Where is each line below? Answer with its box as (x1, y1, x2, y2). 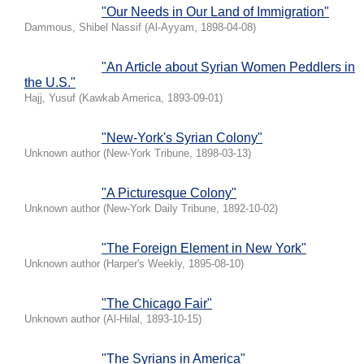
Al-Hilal (106, 313, 140, 325)
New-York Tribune (106, 147, 189, 159)
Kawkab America (82, 92, 161, 104)
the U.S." (24, 76, 76, 89)
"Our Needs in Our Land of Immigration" (102, 5, 329, 19)
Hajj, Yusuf (24, 92, 76, 104)
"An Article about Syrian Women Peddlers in (102, 60, 355, 74)
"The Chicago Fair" (102, 297, 212, 310)
